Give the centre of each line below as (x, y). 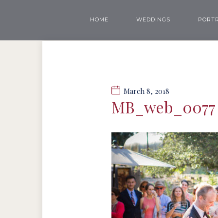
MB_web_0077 (163, 107)
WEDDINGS (153, 19)
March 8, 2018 (146, 91)
